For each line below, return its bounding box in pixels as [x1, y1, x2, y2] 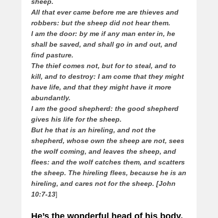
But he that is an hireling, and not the [31, 126, 156, 134]
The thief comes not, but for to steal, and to [31, 62, 176, 70]
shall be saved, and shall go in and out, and [31, 40, 177, 49]
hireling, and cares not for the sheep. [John [31, 180, 176, 188]
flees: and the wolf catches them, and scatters [31, 158, 185, 166]
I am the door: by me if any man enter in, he [31, 30, 175, 38]
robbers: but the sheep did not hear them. [31, 19, 170, 27]
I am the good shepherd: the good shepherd [31, 105, 179, 113]
